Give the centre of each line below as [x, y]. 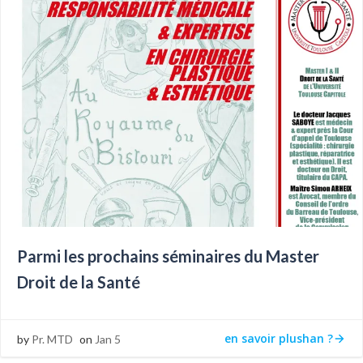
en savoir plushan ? [279, 338]
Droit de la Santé [79, 282]
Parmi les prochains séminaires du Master [168, 256]
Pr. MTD [52, 339]
